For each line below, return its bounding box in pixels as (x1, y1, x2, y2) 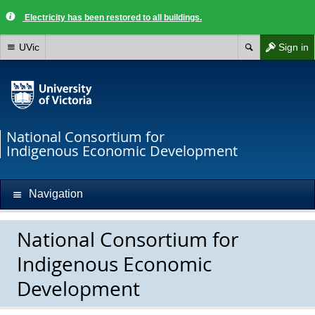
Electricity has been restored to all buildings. (22, 13, 202, 22)
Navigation (29, 188, 83, 200)
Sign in (278, 41, 309, 53)
